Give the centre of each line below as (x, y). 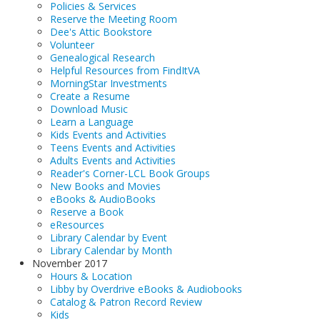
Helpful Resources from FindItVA (125, 70)
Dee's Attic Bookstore (101, 32)
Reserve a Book (87, 212)
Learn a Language (92, 122)
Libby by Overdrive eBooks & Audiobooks (146, 289)
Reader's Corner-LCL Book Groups (130, 173)
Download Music (89, 109)
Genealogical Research (102, 57)
